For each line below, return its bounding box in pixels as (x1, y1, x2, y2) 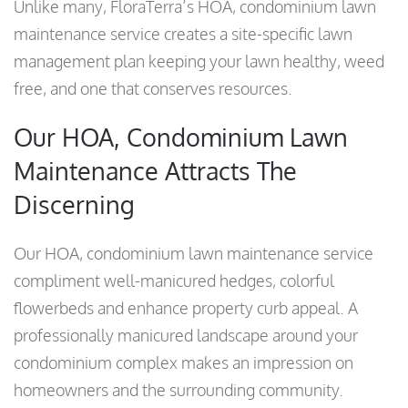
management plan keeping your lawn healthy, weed (14, 51, 384, 72)
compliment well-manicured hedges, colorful (14, 270, 334, 291)
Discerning (14, 189, 135, 220)
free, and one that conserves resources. (14, 78, 292, 99)
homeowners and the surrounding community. (14, 380, 343, 401)
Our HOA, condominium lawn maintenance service (14, 243, 373, 264)
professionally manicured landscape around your (14, 325, 358, 346)
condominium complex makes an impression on (14, 352, 353, 373)
